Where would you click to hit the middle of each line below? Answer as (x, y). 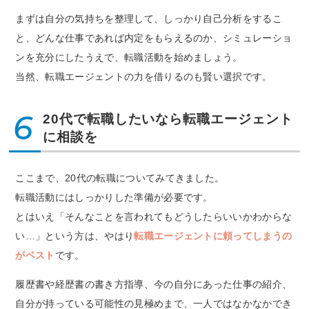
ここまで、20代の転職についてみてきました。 (120, 178)
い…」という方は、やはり (75, 236)
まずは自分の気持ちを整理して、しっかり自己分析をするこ (149, 19)
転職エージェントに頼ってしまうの (213, 236)
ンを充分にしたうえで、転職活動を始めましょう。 (129, 58)
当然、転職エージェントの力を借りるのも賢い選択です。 (144, 77)
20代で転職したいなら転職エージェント (168, 119)
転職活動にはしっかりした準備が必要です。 (114, 197)
